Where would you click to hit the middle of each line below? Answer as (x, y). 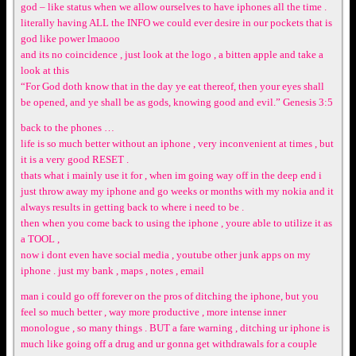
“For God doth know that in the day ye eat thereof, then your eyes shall (172, 86)
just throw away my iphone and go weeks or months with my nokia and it (177, 191)
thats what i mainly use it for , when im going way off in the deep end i (171, 175)
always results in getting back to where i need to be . (132, 207)
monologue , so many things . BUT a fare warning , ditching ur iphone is (175, 327)
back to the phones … (68, 127)
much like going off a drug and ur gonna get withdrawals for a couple (169, 343)
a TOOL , (40, 238)
